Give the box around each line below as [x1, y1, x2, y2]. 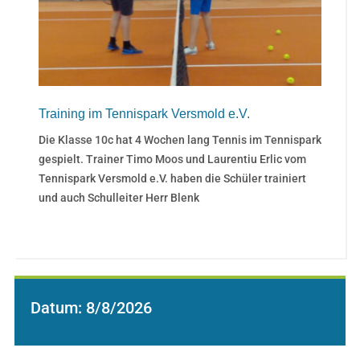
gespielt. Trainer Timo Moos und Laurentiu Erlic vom [38, 153, 306, 166]
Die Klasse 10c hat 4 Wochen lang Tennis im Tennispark [38, 133, 321, 147]
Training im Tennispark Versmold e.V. [38, 107, 250, 121]
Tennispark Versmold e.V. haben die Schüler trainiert [38, 172, 306, 186]
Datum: [30, 298, 86, 318]
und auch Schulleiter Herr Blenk [38, 191, 199, 205]
